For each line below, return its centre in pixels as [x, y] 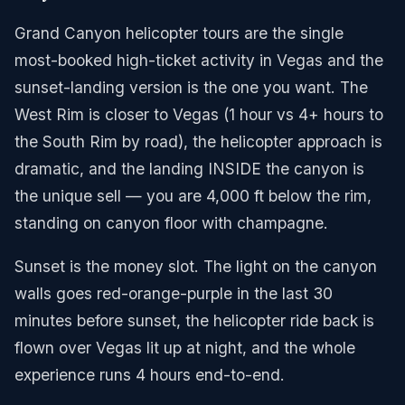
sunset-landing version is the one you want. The [191, 87]
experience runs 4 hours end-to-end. [150, 374]
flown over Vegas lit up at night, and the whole [185, 347]
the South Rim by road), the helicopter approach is [198, 141]
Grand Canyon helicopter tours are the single [179, 33]
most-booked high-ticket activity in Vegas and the [199, 60]
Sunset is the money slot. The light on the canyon [196, 266]
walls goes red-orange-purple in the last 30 [174, 293]
